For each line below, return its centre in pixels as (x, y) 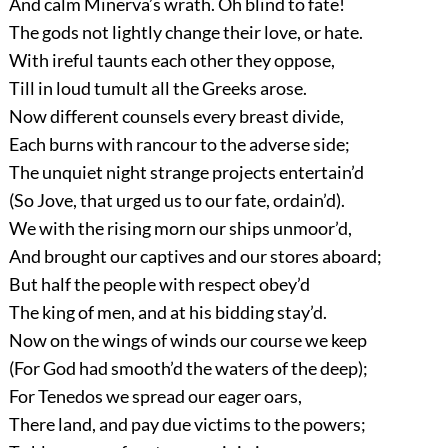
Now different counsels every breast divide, (176, 116)
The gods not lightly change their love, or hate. (185, 32)
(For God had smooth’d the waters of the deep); (188, 368)
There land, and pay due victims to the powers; (187, 424)
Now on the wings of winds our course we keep (187, 340)
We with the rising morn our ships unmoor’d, (180, 228)
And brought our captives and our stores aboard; (195, 256)
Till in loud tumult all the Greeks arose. (157, 88)
